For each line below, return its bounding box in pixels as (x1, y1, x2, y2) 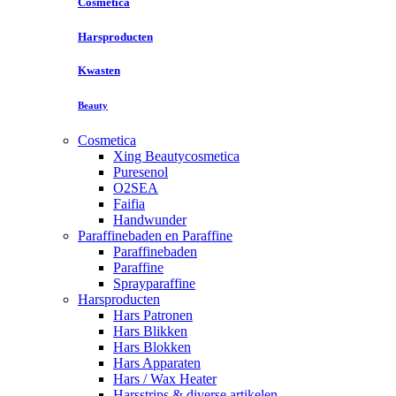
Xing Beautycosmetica (113, 148, 240, 164)
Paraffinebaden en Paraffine (78, 227, 232, 243)
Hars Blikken (113, 323, 187, 339)
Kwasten (78, 63, 120, 77)
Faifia (113, 195, 145, 211)
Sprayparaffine (113, 275, 195, 291)
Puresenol (113, 164, 168, 179)
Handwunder (113, 211, 187, 227)
